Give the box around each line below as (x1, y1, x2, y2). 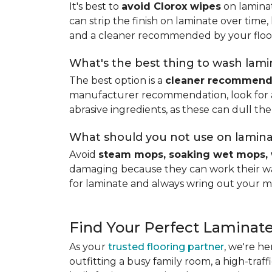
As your (69, 241, 108, 253)
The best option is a (69, 75, 165, 86)
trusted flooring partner (108, 241, 224, 253)
